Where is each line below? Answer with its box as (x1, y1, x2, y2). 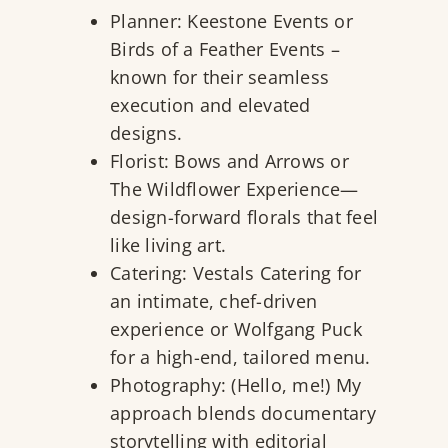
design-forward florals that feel (110, 205, 378, 230)
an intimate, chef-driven (110, 289, 317, 314)
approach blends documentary (110, 401, 376, 426)
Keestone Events (187, 9, 329, 34)
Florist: (110, 149, 175, 174)
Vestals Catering (192, 261, 332, 286)
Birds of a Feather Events (110, 37, 326, 62)
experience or (110, 317, 234, 342)
